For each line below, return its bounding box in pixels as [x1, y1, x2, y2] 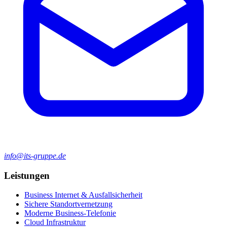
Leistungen [4, 170, 50, 181]
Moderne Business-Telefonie [24, 209, 116, 218]
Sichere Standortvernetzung [24, 200, 112, 209]
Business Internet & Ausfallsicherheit [24, 191, 142, 200]
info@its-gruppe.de [4, 151, 66, 160]
